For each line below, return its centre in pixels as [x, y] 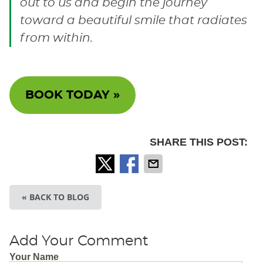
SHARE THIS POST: [199, 142]
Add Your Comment [79, 242]
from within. [56, 38]
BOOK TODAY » [72, 95]
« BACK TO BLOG [55, 197]
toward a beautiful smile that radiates [133, 21]
